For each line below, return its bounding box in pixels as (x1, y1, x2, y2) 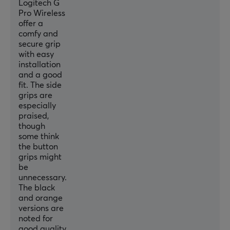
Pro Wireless (18, 9, 65, 18)
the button (18, 143, 58, 151)
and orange (18, 194, 63, 203)
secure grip (18, 40, 61, 49)
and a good (18, 71, 62, 80)
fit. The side (18, 81, 62, 90)
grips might (18, 153, 62, 162)
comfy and (18, 30, 58, 39)
